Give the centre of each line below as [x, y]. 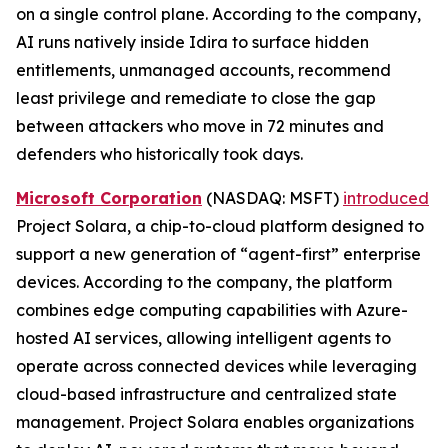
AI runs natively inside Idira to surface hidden [192, 42]
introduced [386, 198]
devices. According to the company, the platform [204, 282]
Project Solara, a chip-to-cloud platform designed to [220, 226]
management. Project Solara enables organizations [215, 422]
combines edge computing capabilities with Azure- [212, 310]
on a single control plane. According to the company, [218, 14]
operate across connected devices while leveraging [216, 366]
